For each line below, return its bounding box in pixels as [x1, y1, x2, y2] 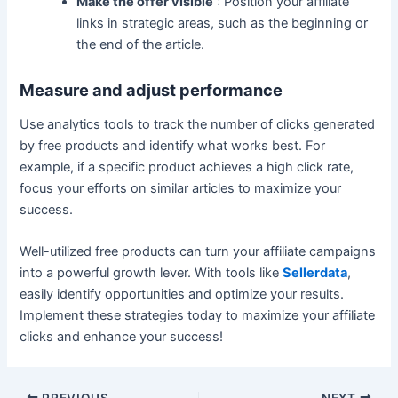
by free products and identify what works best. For [20, 138, 326, 155]
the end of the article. [76, 36, 205, 53]
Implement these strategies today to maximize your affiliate [20, 307, 376, 324]
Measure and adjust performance [20, 79, 283, 99]
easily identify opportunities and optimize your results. [20, 286, 345, 303]
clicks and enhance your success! [20, 329, 224, 346]
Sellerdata [283, 265, 348, 282]
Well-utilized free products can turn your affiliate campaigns [20, 243, 377, 260]
